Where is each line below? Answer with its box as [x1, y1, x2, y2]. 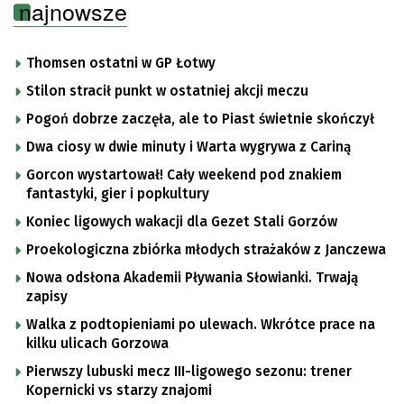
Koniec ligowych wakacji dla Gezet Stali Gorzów [26, 214, 337, 231]
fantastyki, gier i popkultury [26, 186, 209, 203]
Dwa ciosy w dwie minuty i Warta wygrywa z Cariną [26, 139, 351, 156]
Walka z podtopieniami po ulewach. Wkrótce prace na [26, 317, 375, 334]
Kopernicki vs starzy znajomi [26, 382, 212, 399]
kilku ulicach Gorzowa [26, 335, 169, 353]
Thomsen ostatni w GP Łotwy [26, 55, 216, 72]
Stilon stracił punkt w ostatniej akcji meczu [26, 83, 308, 100]
